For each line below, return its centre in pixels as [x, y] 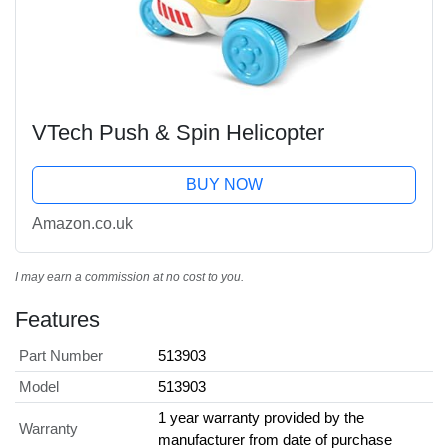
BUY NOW [224, 184]
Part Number [61, 355]
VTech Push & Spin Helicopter [178, 132]
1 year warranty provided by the [261, 417]
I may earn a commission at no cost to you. [129, 276]
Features [57, 319]
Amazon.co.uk [82, 223]
